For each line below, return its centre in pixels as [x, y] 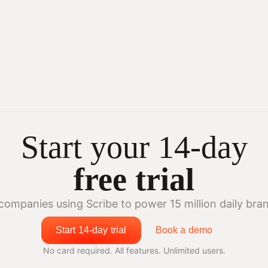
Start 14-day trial [91, 230]
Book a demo [184, 230]
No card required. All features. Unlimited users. [134, 250]
